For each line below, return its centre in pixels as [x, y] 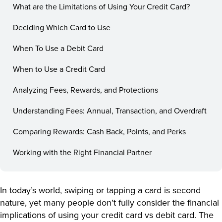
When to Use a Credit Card [59, 69]
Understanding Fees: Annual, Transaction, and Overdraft [110, 110]
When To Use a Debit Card [58, 48]
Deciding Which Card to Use [62, 27]
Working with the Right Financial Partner [82, 152]
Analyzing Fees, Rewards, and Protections [85, 89]
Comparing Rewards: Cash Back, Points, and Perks [99, 131]
